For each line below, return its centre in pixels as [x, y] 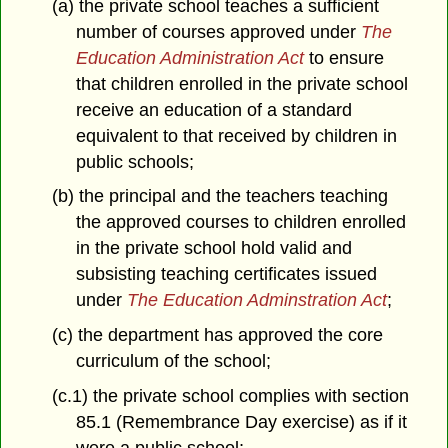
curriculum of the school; [174, 361]
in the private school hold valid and [214, 248]
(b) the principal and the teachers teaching [219, 196]
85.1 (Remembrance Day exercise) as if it [242, 422]
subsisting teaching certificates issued [227, 274]
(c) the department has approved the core [217, 335]
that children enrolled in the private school [242, 83]
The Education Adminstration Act [257, 300]
